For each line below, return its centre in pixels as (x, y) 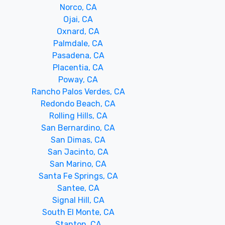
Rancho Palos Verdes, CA (78, 92)
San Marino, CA (78, 164)
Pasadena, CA (78, 55)
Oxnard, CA (78, 31)
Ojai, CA (78, 19)
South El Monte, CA (78, 212)
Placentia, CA (78, 68)
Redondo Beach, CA (78, 104)
